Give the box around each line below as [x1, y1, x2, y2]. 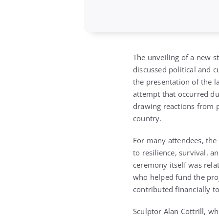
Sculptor [133, 206, 164, 216]
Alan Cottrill [163, 206, 204, 216]
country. [133, 113, 162, 123]
